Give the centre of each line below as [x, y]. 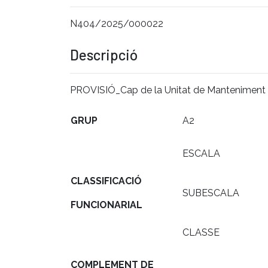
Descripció [104, 54]
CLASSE [201, 232]
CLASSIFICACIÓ [107, 181]
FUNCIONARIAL [106, 205]
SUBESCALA [211, 193]
